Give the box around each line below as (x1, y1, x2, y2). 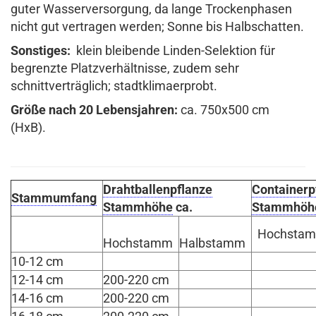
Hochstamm (103, 236, 178, 250)
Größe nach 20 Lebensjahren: (11, 102, 178, 117)
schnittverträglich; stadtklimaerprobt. (11, 78, 217, 93)
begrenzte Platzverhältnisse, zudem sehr (11, 61, 239, 75)
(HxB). (11, 120, 46, 135)
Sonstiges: (11, 43, 76, 58)
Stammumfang (11, 190, 97, 205)
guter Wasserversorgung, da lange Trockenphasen (11, 1, 292, 16)
